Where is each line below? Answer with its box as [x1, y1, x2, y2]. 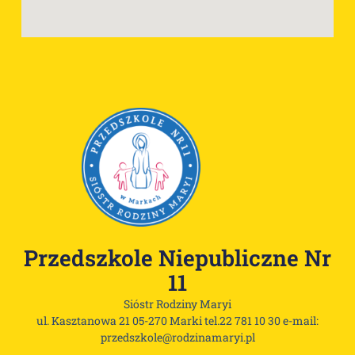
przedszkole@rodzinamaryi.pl [100, 330, 255, 345]
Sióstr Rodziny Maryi [124, 296, 231, 312]
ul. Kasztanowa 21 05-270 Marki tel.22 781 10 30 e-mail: [36, 313, 319, 329]
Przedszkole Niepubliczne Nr [24, 243, 331, 273]
